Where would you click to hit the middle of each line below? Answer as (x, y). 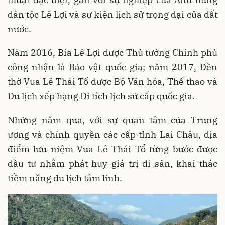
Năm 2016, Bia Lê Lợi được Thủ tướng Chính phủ (113, 53)
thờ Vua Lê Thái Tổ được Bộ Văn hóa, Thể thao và (113, 82)
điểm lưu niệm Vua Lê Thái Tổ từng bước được (113, 149)
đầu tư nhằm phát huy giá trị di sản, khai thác (113, 164)
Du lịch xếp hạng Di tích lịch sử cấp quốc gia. (101, 96)
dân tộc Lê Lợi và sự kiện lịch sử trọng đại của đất (113, 15)
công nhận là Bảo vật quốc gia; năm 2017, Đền (113, 67)
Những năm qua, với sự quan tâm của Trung (113, 120)
